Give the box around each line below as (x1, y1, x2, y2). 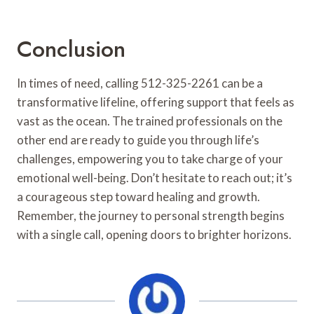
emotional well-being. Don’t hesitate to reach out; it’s (17, 170, 292, 185)
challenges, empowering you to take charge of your (17, 151, 283, 166)
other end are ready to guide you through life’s (17, 132, 259, 147)
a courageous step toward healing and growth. (17, 189, 260, 204)
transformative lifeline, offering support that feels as (17, 94, 294, 109)
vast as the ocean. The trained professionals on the (17, 113, 282, 128)
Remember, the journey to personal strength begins (17, 207, 285, 223)
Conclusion (17, 32, 125, 65)
